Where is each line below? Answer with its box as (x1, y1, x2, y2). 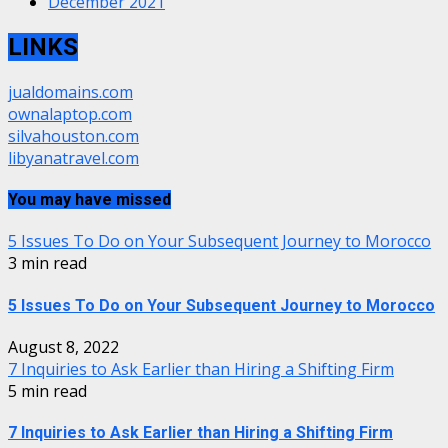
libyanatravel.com (8, 146, 139, 169)
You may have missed (8, 190, 171, 210)
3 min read (8, 252, 87, 275)
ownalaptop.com (8, 102, 132, 125)
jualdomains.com (8, 80, 133, 103)
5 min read (8, 379, 87, 402)
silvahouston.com (8, 124, 139, 147)
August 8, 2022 (8, 335, 119, 358)
